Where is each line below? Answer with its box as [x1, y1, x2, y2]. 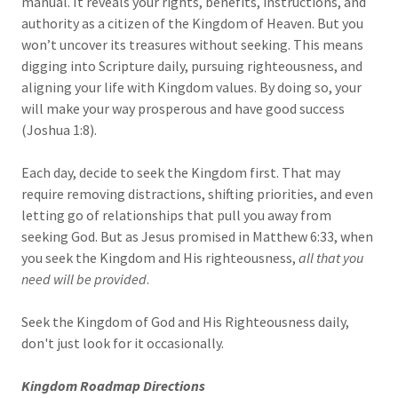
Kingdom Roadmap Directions [21, 377, 205, 395]
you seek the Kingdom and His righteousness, [21, 249, 298, 267]
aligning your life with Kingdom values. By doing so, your [21, 78, 362, 97]
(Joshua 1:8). [21, 121, 99, 139]
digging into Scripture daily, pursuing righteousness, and [21, 57, 362, 76]
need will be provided [21, 270, 147, 289]
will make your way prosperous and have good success [21, 99, 345, 118]
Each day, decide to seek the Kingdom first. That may [21, 163, 340, 182]
